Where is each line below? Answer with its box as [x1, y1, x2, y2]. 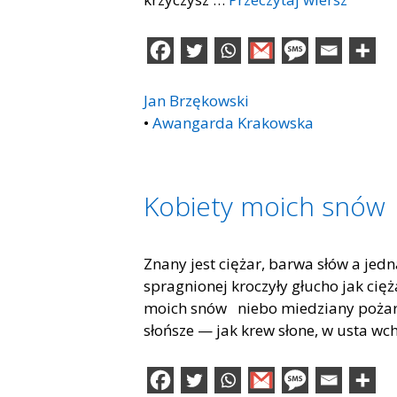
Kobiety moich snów [144, 187, 385, 224]
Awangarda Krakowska [152, 112, 314, 133]
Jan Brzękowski [144, 90, 249, 111]
